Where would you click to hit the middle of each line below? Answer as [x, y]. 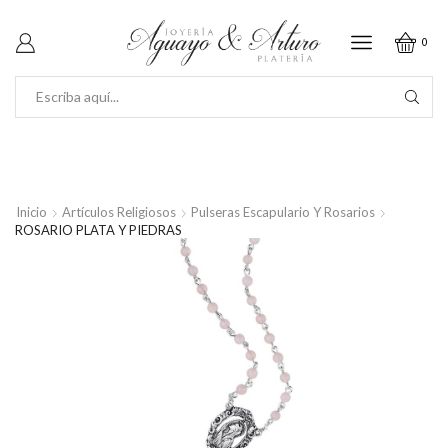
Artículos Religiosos [119, 211]
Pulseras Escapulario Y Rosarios [283, 211]
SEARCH [255, 105]
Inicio [31, 211]
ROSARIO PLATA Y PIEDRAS [98, 229]
